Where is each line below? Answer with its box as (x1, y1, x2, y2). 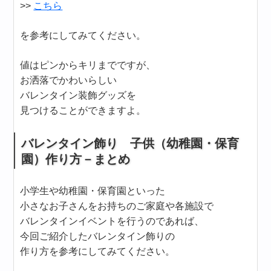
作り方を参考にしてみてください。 (20, 246, 175, 257)
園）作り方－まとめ (21, 152, 131, 166)
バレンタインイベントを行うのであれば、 (20, 216, 204, 227)
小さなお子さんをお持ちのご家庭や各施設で (20, 201, 214, 212)
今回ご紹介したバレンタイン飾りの (20, 231, 175, 242)
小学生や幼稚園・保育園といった (20, 186, 166, 197)
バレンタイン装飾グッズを (20, 90, 137, 101)
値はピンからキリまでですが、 (20, 60, 156, 71)
